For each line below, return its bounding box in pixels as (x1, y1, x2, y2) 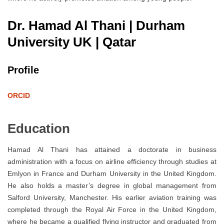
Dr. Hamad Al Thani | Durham (7, 17, 185, 33)
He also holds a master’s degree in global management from (7, 181, 216, 190)
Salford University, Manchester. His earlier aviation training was (7, 193, 216, 202)
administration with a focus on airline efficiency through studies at (7, 157, 216, 166)
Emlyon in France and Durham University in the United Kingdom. (7, 169, 216, 178)
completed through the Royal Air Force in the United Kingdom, (7, 205, 216, 214)
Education (7, 121, 70, 136)
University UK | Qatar (7, 34, 136, 49)
